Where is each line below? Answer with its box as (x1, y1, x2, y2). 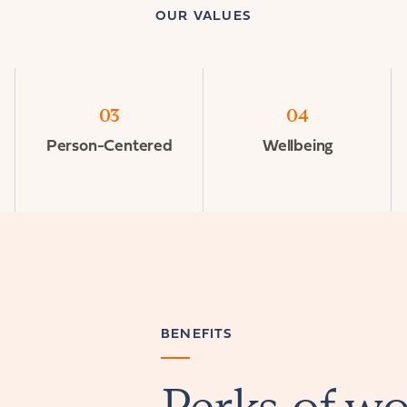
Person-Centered (45, 138, 173, 155)
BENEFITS (161, 328, 233, 342)
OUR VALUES (155, 10, 252, 24)
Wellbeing (263, 138, 333, 155)
